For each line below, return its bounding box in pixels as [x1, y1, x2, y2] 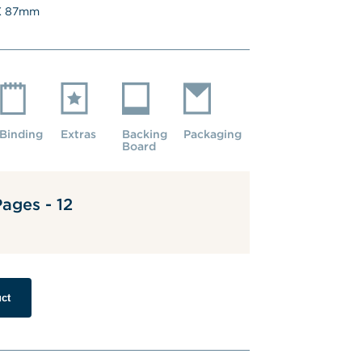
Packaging [183, 128, 242, 140]
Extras [60, 128, 96, 140]
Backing [121, 128, 167, 140]
